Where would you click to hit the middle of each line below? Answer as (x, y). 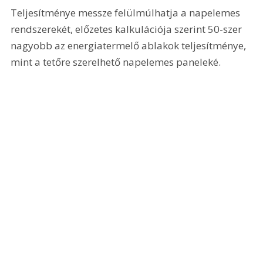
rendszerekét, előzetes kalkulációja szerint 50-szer (128, 29)
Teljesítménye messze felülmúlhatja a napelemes (127, 13)
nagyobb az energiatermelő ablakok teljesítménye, (130, 46)
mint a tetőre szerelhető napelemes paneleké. (116, 62)
